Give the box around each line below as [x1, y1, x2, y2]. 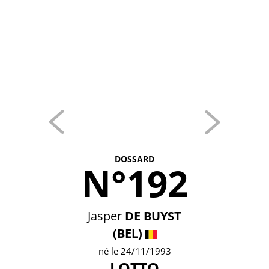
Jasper [88, 208, 122, 224]
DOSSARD [115, 153, 154, 165]
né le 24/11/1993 [98, 245, 171, 257]
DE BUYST [125, 208, 181, 224]
